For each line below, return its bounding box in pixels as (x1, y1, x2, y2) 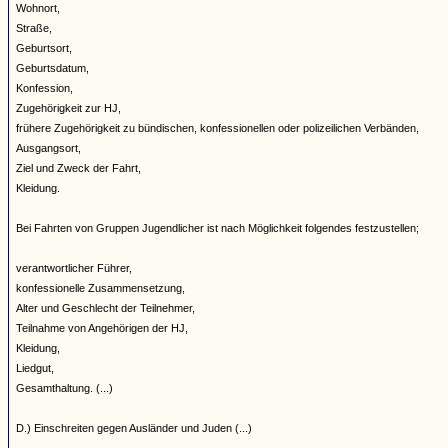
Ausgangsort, (16, 142, 81, 154)
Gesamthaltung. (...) (16, 382, 113, 394)
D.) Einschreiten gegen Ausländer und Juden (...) (16, 422, 252, 434)
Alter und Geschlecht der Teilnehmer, (16, 302, 195, 314)
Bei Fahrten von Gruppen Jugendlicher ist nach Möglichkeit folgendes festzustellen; (16, 222, 419, 234)
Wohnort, (16, 2, 60, 14)
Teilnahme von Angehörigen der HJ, (16, 322, 188, 334)
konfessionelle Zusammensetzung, (16, 282, 185, 294)
